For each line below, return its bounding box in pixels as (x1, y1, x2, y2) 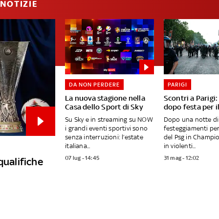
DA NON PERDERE (69, 81, 120, 88)
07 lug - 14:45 (65, 154, 99, 162)
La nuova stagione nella (65, 94, 145, 103)
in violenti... (163, 142, 196, 150)
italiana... (65, 142, 90, 150)
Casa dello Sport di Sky (65, 103, 143, 111)
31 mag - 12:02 (163, 154, 199, 162)
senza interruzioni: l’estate (65, 133, 143, 141)
